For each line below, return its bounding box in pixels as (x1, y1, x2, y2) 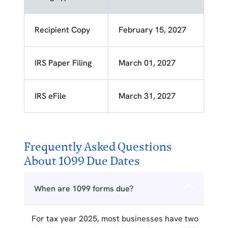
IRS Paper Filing (34, 58, 92, 69)
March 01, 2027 (118, 58, 176, 69)
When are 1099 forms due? (34, 183, 133, 194)
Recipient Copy (34, 24, 90, 36)
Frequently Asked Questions (23, 139, 172, 155)
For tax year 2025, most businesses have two (31, 213, 198, 224)
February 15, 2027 (118, 24, 186, 36)
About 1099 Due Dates (23, 153, 140, 169)
